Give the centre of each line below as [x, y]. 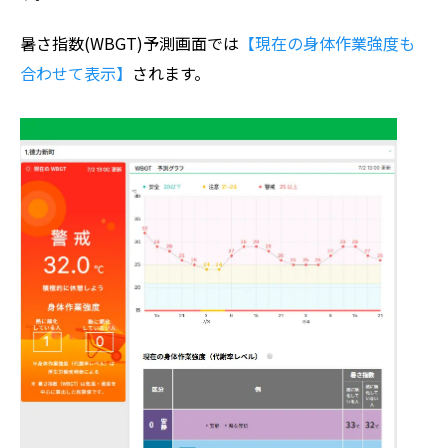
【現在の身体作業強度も [327, 43]
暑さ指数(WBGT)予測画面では [129, 43]
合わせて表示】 [76, 73]
